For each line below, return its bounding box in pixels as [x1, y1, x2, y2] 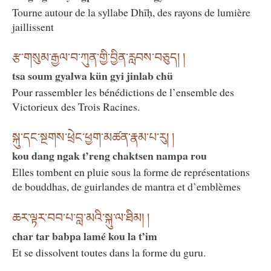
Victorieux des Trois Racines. [12, 99, 140, 114]
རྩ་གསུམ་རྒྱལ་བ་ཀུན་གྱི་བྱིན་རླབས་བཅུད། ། [12, 50, 185, 64]
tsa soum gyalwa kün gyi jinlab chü [12, 67, 173, 83]
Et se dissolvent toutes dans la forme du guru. [12, 244, 206, 260]
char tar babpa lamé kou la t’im [12, 227, 157, 244]
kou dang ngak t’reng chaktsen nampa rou [12, 148, 207, 164]
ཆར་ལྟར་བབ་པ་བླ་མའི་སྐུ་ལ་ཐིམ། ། [12, 211, 149, 224]
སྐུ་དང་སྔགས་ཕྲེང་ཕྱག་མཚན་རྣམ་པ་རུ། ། [12, 131, 174, 145]
